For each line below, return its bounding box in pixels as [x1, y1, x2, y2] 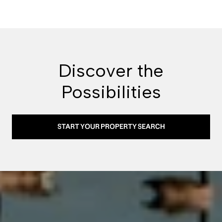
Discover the [58, 60, 164, 81]
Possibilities [61, 81, 161, 103]
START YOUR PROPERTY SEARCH [57, 122, 165, 131]
